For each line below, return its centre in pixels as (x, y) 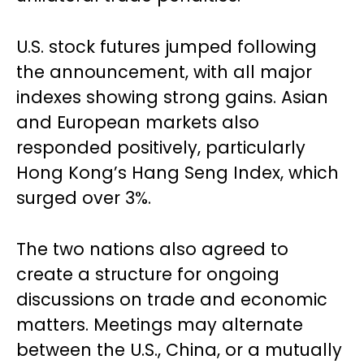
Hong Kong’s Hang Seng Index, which (178, 173)
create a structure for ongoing (148, 274)
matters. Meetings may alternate (160, 325)
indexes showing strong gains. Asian (172, 97)
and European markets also (138, 122)
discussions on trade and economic (172, 299)
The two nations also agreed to (152, 249)
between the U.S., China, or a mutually (179, 350)
